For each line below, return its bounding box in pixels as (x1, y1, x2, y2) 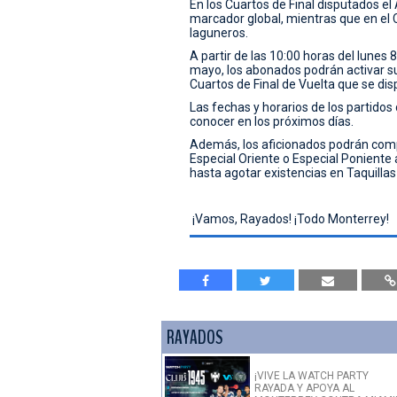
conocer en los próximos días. (189, 114, 356, 129)
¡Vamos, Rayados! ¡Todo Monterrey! (189, 212, 389, 227)
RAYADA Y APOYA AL (254, 382, 354, 395)
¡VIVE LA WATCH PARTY (254, 370, 369, 383)
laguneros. (189, 26, 248, 41)
